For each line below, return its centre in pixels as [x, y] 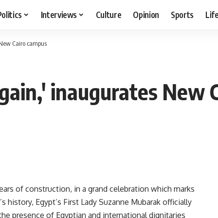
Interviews [59, 14]
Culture [109, 14]
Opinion [146, 14]
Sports [182, 14]
